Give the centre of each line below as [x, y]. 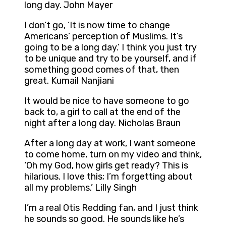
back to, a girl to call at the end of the [102, 112]
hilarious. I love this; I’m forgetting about [108, 177]
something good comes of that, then [102, 70]
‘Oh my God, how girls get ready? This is [106, 166]
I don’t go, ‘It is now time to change [97, 25]
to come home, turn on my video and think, [113, 155]
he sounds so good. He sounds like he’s [104, 219]
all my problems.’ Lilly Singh [80, 188]
